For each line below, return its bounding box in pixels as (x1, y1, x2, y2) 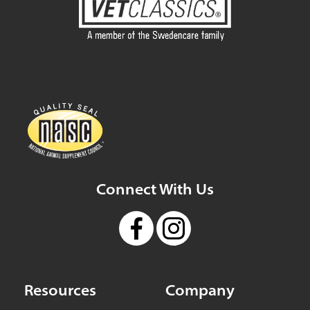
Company (165, 280, 235, 300)
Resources (24, 280, 96, 300)
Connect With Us (96, 179, 214, 199)
